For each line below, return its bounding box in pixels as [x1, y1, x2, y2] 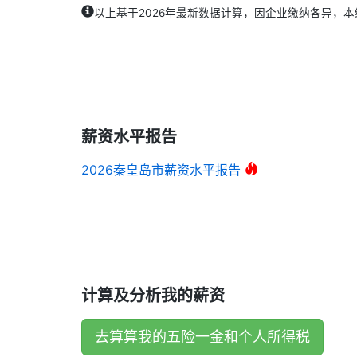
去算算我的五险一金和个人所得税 [95, 328, 310, 345]
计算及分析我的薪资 [81, 285, 225, 305]
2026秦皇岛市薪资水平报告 [81, 161, 241, 178]
